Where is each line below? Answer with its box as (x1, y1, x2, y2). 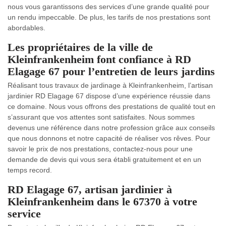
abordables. (8, 24, 45, 32)
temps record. (8, 166, 52, 174)
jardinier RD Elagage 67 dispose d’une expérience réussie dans (8, 92, 210, 100)
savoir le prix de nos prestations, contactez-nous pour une (8, 145, 193, 153)
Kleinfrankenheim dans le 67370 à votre (8, 195, 197, 208)
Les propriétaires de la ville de (8, 41, 153, 53)
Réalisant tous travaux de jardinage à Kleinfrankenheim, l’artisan (8, 81, 213, 89)
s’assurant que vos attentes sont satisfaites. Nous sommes (8, 113, 195, 121)
